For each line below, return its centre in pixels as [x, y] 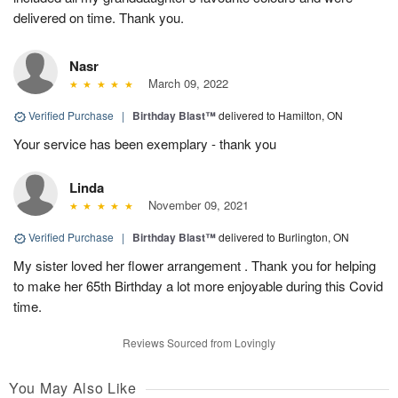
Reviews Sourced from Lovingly [199, 343]
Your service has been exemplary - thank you [145, 144]
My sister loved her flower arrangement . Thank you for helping [195, 266]
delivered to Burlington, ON [284, 237]
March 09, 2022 [184, 84]
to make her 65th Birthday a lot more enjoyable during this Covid [198, 286]
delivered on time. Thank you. [99, 18]
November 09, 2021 [195, 205]
